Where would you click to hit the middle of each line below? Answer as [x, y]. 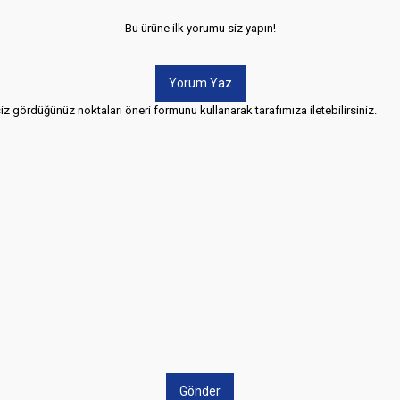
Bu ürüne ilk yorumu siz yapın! [200, 28]
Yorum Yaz [200, 83]
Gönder [200, 391]
